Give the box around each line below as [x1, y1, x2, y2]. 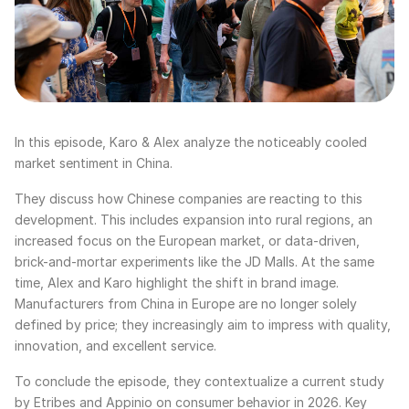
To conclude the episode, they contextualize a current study [15, 373, 384, 390]
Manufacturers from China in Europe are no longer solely [15, 296, 357, 312]
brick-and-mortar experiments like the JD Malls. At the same [15, 254, 374, 270]
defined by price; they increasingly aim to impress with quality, [15, 317, 391, 333]
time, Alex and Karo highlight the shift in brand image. [15, 275, 339, 291]
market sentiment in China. [15, 155, 173, 172]
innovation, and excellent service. [15, 338, 216, 354]
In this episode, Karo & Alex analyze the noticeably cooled [15, 134, 367, 151]
